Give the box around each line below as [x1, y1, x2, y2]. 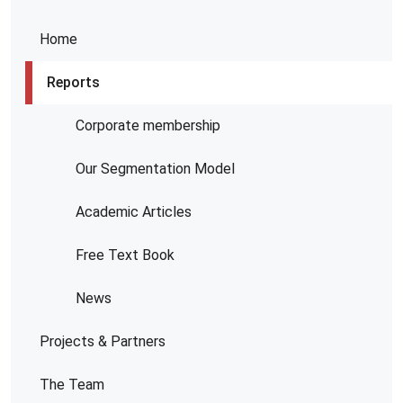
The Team [40, 376, 104, 394]
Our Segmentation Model [76, 160, 235, 178]
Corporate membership [76, 117, 220, 135]
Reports [47, 74, 100, 92]
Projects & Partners [40, 333, 166, 351]
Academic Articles [76, 203, 192, 221]
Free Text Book [76, 246, 175, 264]
